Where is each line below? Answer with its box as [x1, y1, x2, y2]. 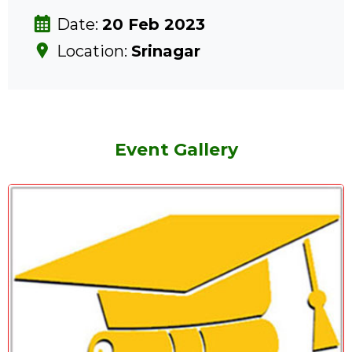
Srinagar [131, 41, 200, 60]
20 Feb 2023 [102, 14, 205, 34]
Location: [57, 41, 131, 60]
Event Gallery [114, 138, 238, 160]
